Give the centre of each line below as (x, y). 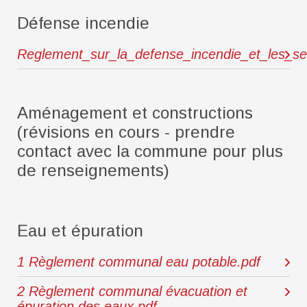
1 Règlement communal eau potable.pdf (139, 262)
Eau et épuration (80, 231)
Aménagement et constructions (135, 113)
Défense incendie (83, 23)
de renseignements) (93, 170)
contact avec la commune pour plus (150, 151)
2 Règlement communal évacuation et (132, 291)
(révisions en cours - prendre (126, 132)
